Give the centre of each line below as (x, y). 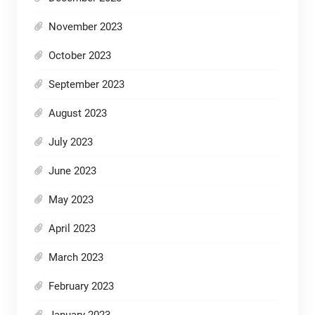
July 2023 (70, 142)
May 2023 (71, 200)
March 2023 (76, 258)
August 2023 (77, 114)
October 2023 (79, 56)
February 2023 (81, 287)
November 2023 (85, 27)
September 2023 (86, 85)
